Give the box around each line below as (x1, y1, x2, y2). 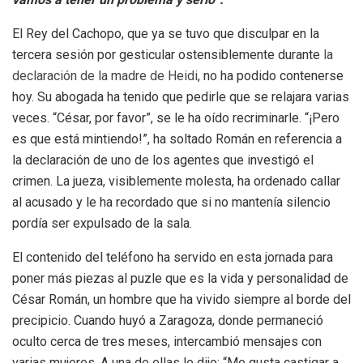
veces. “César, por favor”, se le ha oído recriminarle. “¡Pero (12, 110, 340, 126)
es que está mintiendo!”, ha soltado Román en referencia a (12, 131, 342, 147)
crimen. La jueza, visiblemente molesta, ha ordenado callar (12, 173, 340, 190)
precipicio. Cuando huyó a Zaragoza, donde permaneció (12, 313, 323, 329)
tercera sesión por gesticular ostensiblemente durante (12, 47, 323, 63)
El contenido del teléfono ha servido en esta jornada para (12, 250, 333, 266)
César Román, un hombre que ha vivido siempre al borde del (12, 292, 351, 308)
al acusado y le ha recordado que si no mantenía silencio (12, 194, 331, 211)
